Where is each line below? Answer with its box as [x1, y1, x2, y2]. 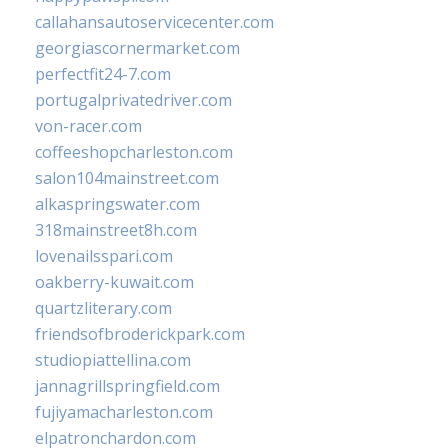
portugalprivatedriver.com [35, 89, 232, 112]
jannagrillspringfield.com [35, 375, 220, 398]
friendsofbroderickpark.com [35, 323, 245, 346]
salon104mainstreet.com [35, 167, 219, 190]
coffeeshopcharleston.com [35, 141, 233, 164]
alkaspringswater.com [35, 193, 200, 216]
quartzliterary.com [35, 297, 172, 320]
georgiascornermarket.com [35, 37, 240, 60]
